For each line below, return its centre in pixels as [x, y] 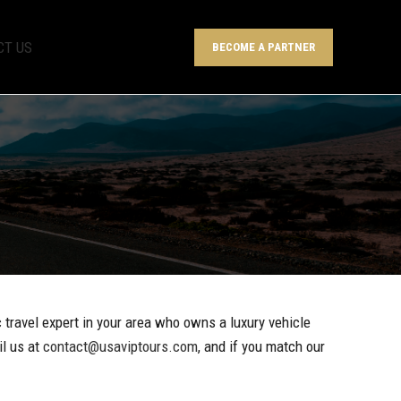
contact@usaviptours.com [120, 346]
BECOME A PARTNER [264, 47]
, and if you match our [261, 346]
